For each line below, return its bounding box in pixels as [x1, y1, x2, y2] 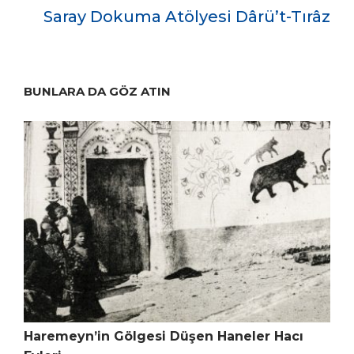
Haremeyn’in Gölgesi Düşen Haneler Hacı [24, 328, 303, 344]
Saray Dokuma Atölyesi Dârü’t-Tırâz [43, 6, 330, 26]
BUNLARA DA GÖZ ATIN [24, 83, 171, 99]
